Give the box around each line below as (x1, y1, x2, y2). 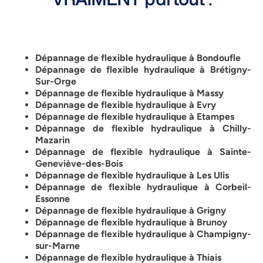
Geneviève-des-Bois (35, 158, 123, 170)
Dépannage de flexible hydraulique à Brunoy (35, 217, 227, 228)
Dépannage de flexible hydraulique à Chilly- (35, 123, 251, 134)
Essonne (35, 193, 70, 205)
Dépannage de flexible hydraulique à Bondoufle (35, 52, 241, 64)
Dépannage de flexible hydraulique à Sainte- (35, 146, 251, 158)
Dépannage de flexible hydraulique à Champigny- (35, 228, 251, 240)
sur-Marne (35, 240, 82, 252)
